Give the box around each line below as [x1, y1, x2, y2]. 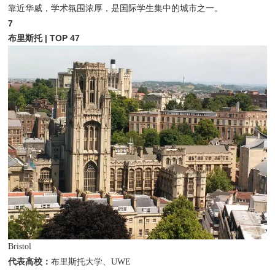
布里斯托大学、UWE [51, 257, 131, 266]
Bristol [8, 241, 32, 251]
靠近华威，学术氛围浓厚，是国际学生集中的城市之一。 [8, 4, 223, 14]
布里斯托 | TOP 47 [8, 33, 80, 44]
